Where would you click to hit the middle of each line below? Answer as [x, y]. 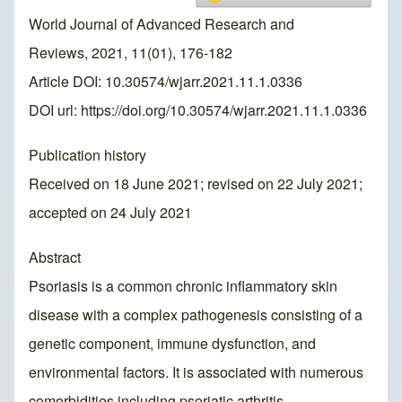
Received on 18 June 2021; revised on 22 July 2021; [196, 184]
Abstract [55, 258]
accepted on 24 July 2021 [110, 213]
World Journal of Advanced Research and [162, 24]
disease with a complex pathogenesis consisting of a [196, 315]
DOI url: [55, 110]
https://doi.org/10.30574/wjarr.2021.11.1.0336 [224, 110]
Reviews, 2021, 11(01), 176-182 [131, 53]
